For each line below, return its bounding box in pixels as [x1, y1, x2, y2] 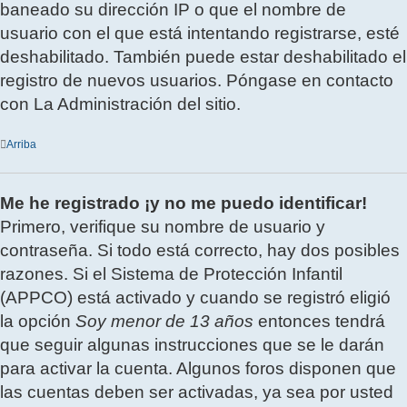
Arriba [6, 138, 36, 152]
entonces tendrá [253, 312, 385, 332]
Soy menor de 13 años [75, 312, 253, 332]
